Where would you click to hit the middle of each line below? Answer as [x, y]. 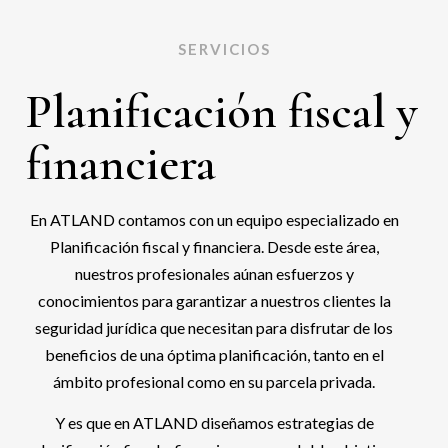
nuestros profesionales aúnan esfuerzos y [214, 273]
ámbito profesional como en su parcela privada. [214, 381]
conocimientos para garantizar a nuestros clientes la [214, 300]
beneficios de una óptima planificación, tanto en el [214, 354]
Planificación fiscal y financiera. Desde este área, [214, 246]
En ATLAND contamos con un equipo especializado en [214, 219]
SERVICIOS [224, 49]
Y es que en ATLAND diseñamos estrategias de [214, 423]
